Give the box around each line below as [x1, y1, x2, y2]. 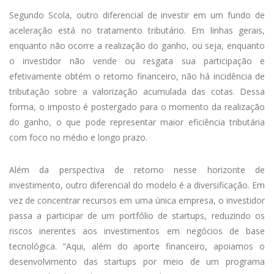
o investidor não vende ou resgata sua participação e [9, 55, 265, 67]
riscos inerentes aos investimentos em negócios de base [9, 225, 265, 237]
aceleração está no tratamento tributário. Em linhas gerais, [9, 24, 265, 37]
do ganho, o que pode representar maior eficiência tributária [9, 116, 265, 128]
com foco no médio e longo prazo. [9, 131, 147, 144]
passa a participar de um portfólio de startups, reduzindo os [9, 210, 265, 222]
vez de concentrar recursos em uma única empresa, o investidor [9, 194, 265, 207]
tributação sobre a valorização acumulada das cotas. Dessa [9, 86, 265, 98]
